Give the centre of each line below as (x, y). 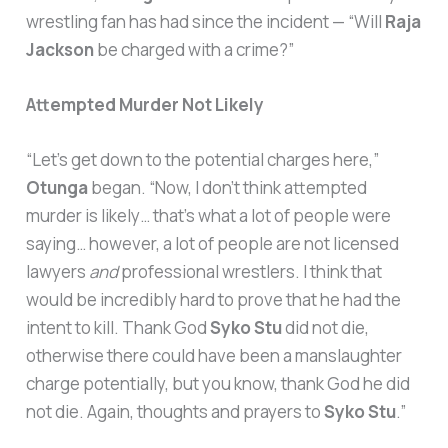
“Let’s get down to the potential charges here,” (203, 160)
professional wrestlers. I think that (250, 272)
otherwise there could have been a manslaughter (214, 356)
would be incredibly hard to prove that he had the (214, 300)
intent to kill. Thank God (118, 328)
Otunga (57, 188)
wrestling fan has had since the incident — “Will (206, 21)
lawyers (58, 272)
